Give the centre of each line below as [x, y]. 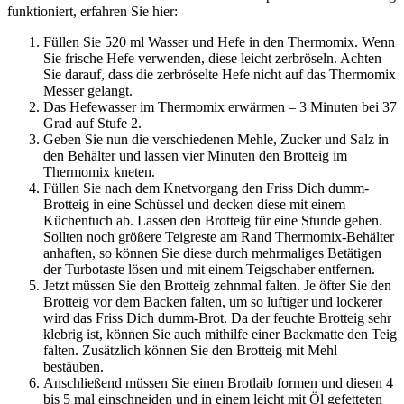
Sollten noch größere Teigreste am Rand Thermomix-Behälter [219, 237]
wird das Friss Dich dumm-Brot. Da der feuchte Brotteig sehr [217, 318]
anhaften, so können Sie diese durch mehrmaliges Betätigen [212, 253]
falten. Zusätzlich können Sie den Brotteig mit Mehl [190, 351]
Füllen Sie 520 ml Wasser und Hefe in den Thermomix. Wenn [219, 42]
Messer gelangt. [88, 91]
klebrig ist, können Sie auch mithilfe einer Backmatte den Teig [220, 335]
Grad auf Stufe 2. [92, 124]
